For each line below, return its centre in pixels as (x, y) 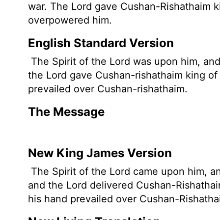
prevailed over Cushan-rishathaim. (108, 89)
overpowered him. (70, 20)
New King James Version (100, 153)
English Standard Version (101, 43)
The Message (66, 112)
